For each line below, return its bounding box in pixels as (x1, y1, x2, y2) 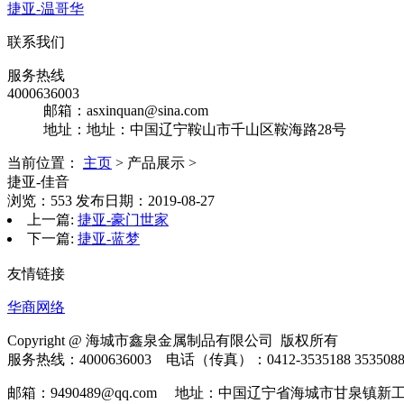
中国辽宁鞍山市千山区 (130, 122, 274, 137)
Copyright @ (7, 333, 86, 348)
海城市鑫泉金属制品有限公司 (86, 333, 280, 348)
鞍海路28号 (274, 122, 346, 137)
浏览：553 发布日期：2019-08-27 (7, 193, 215, 208)
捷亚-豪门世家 (78, 212, 169, 227)
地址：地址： (43, 122, 130, 137)
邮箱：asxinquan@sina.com (43, 103, 208, 118)
